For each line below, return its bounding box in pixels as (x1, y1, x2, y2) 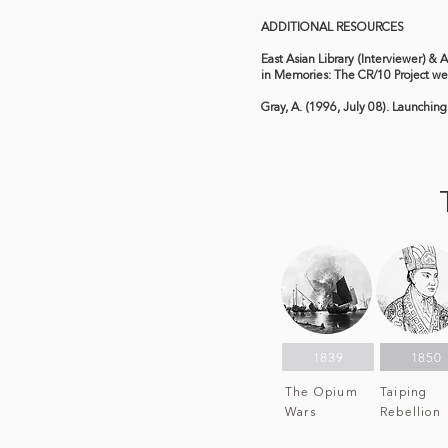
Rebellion (380, 407, 441, 419)
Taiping (380, 387, 428, 399)
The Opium (285, 387, 358, 399)
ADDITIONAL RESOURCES (261, 22, 404, 34)
